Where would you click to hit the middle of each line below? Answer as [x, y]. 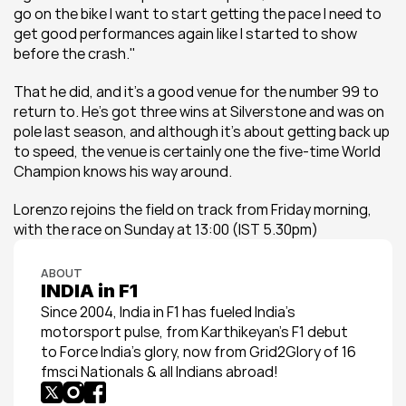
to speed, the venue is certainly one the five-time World [197, 151]
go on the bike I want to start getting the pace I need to [198, 14]
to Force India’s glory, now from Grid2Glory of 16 [198, 352]
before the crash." [75, 53]
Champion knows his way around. [123, 171]
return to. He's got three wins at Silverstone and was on [199, 111]
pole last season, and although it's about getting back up [202, 131]
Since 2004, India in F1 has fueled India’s [168, 312]
